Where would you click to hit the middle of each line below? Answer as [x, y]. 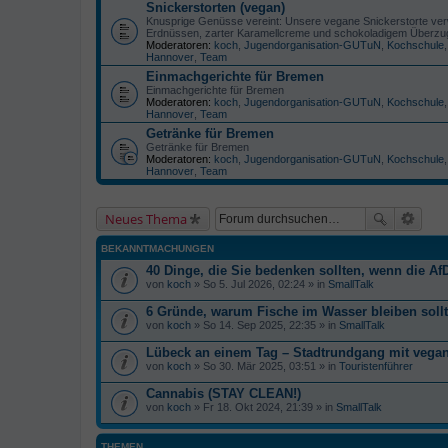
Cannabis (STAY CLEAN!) [223, 393]
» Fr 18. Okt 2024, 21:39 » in [263, 406]
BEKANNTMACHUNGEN [157, 248]
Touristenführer [376, 365]
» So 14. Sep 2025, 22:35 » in [265, 324]
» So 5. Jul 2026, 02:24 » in [259, 283]
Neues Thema [146, 218]
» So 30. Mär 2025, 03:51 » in [265, 365]
